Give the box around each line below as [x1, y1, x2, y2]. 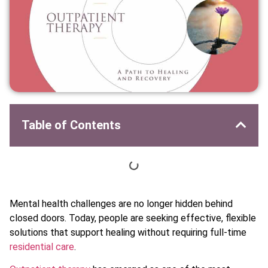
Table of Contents [22, 117, 121, 132]
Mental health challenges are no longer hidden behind [10, 197, 233, 209]
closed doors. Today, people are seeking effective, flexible [10, 212, 256, 224]
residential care [10, 240, 74, 252]
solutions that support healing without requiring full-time [10, 226, 246, 238]
